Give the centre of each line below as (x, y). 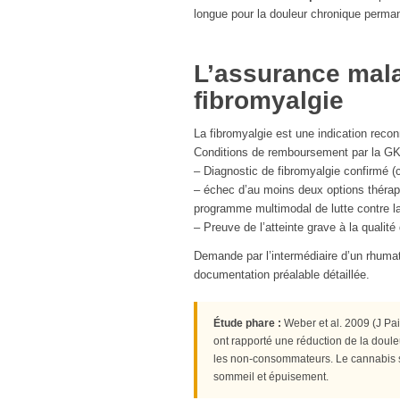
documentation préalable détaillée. (282, 275)
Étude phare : (247, 324)
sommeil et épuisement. (271, 377)
